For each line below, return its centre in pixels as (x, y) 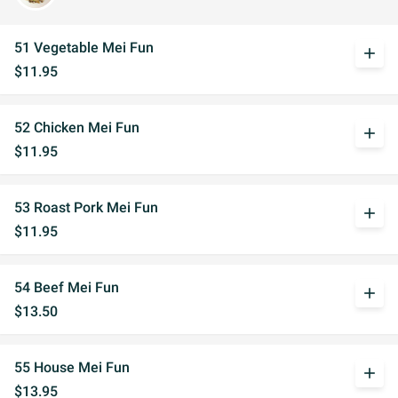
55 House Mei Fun (72, 367)
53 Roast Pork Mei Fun (86, 207)
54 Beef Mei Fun (67, 287)
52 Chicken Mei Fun (77, 127)
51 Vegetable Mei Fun (84, 48)
